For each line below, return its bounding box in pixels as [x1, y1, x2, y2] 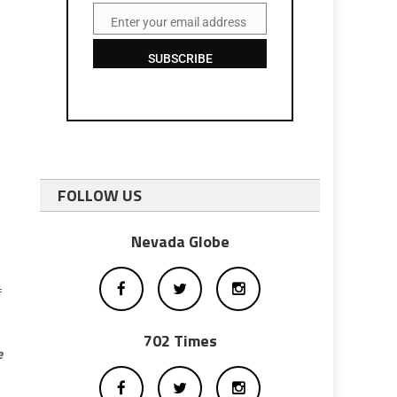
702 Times [143, 329, 217, 353]
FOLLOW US [58, 183, 143, 207]
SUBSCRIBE [147, 51, 213, 66]
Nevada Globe [130, 230, 230, 253]
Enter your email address [111, 15, 247, 29]
